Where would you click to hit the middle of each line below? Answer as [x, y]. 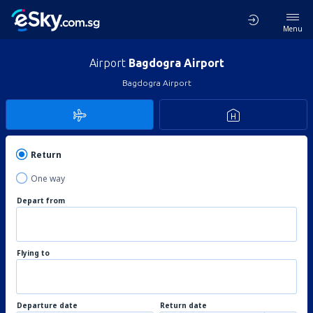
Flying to [33, 253]
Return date [183, 305]
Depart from [41, 201]
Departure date [47, 305]
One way [48, 179]
